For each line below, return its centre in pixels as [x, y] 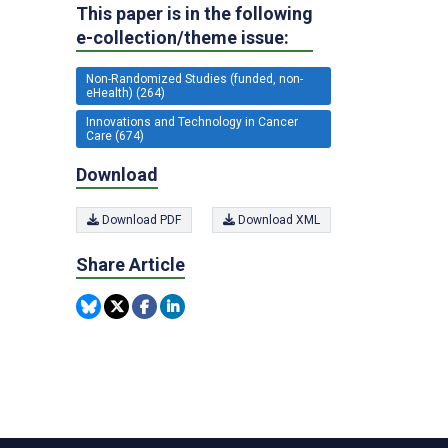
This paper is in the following [194, 14]
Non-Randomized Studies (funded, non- [194, 79]
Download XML [277, 219]
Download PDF [140, 219]
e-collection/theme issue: [182, 38]
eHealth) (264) [125, 93]
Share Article [130, 264]
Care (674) [115, 136]
